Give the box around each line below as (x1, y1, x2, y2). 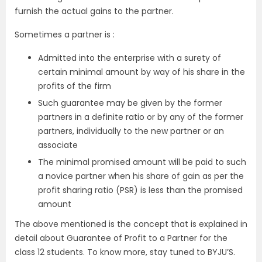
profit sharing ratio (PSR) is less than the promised (38, 184, 243, 196)
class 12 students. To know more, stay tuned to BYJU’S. (15, 246, 235, 258)
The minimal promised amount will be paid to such (38, 156, 246, 168)
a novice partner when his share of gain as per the (38, 170, 244, 182)
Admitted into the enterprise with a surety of (38, 52, 221, 64)
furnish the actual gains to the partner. (15, 5, 174, 17)
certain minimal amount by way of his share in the (38, 66, 245, 78)
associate (38, 139, 78, 151)
